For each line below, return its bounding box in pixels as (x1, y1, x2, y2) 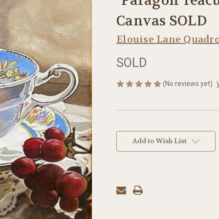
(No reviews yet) (163, 79, 213, 88)
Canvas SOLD (116, 12, 207, 30)
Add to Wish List (132, 136, 187, 145)
